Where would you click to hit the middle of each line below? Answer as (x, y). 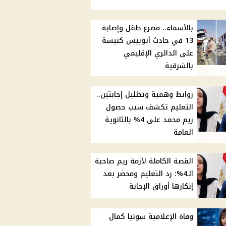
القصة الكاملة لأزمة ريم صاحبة (144, 161)
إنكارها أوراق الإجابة (161, 187)
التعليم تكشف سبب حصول (150, 107)
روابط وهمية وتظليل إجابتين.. (145, 95)
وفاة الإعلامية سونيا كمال (151, 217)
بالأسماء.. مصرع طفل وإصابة (148, 28)
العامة (184, 133)
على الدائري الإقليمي (159, 53)
